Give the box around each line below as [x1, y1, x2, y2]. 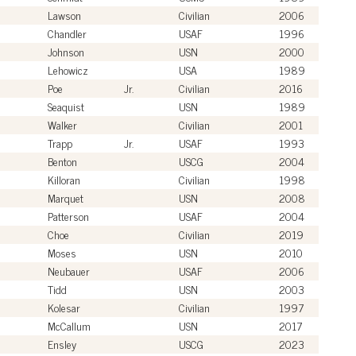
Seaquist [48, 96, 84, 115]
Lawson [48, 5, 81, 24]
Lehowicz [48, 60, 88, 79]
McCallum [48, 315, 91, 335]
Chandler [48, 23, 87, 42]
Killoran [48, 169, 80, 188]
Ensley [48, 334, 76, 353]
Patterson [48, 206, 89, 225]
